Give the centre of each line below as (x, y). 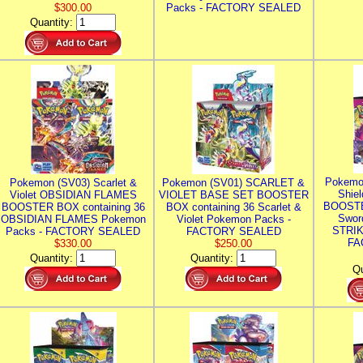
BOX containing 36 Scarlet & (233, 207)
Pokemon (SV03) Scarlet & (73, 183)
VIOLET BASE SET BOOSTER (233, 195)
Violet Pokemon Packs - (233, 219)
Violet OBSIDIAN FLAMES (73, 195)
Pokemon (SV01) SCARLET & (233, 183)
